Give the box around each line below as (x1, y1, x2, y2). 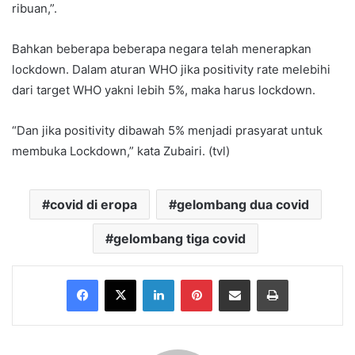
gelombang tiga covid (113, 230, 246, 246)
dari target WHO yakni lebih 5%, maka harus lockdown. (12, 82, 315, 97)
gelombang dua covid (177, 196, 309, 212)
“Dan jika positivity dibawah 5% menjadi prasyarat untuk (12, 122, 323, 138)
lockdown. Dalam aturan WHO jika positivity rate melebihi (12, 61, 330, 77)
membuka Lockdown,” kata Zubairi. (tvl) (12, 143, 230, 158)
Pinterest (212, 272, 257, 285)
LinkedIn (174, 272, 215, 285)
